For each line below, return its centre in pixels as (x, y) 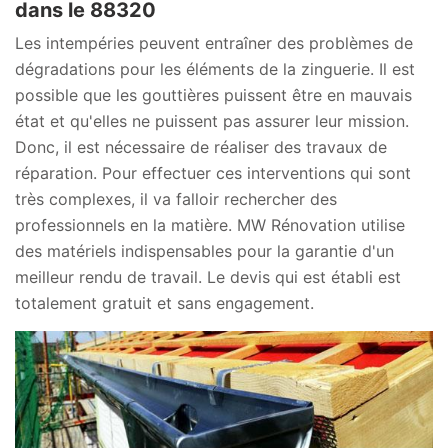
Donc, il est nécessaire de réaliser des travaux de (201, 147)
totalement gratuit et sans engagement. (164, 303)
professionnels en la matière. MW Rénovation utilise (210, 225)
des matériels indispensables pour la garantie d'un (204, 251)
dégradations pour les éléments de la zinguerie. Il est (215, 69)
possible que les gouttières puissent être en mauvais (213, 95)
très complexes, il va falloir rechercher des (176, 199)
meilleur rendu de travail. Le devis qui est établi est (208, 277)
